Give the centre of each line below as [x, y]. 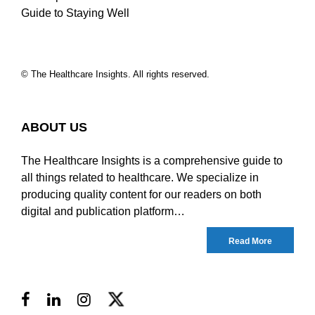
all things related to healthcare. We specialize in [140, 177]
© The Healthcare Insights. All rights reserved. [115, 74]
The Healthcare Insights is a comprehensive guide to [152, 160]
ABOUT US [54, 127]
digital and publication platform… [103, 211]
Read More [250, 241]
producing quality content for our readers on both [141, 194]
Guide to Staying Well [75, 13]
